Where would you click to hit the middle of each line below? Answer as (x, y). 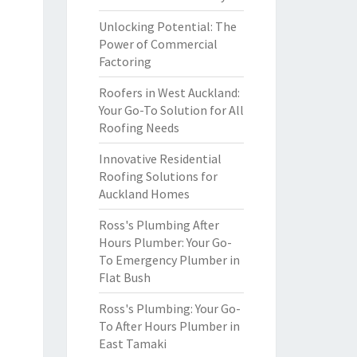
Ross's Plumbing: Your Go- (169, 308)
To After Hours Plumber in (169, 326)
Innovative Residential (160, 159)
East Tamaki (132, 343)
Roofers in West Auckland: (169, 92)
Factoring (125, 61)
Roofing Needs (139, 127)
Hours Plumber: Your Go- (165, 242)
